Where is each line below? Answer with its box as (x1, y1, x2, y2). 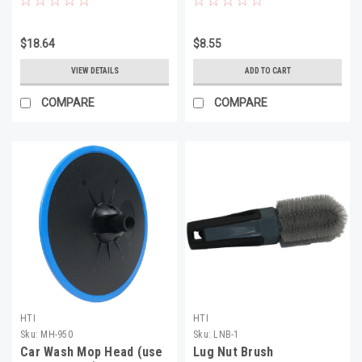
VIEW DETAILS (70, 65, 119, 75)
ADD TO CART (244, 65, 291, 75)
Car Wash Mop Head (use (20, 343, 163, 360)
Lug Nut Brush (193, 343, 274, 360)
